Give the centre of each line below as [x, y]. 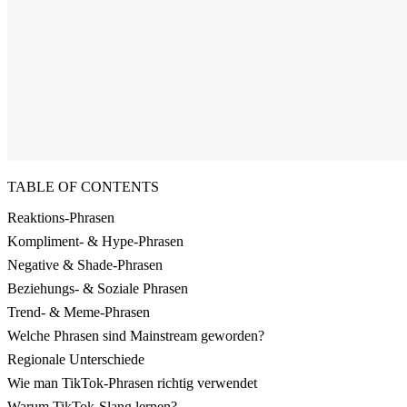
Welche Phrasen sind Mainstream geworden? [136, 336]
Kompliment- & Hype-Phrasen [95, 242]
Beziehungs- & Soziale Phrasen [98, 289]
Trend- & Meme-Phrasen [79, 313]
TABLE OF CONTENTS [83, 187]
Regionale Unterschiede [76, 360]
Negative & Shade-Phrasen [85, 265]
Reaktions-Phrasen [61, 218]
